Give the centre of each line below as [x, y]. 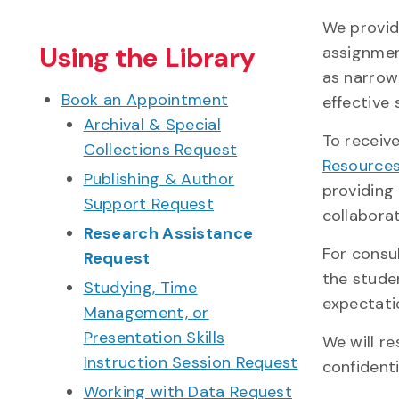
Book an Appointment [145, 99]
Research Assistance [168, 233]
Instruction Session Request [191, 362]
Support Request [149, 204]
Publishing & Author [159, 179]
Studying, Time [140, 287]
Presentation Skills [154, 337]
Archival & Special [152, 124]
